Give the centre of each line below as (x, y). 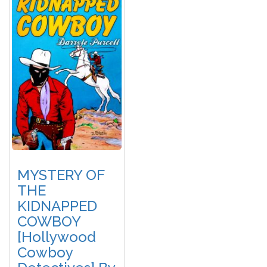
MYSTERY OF (61, 175)
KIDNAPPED (58, 206)
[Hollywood (57, 237)
